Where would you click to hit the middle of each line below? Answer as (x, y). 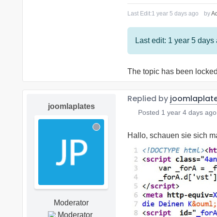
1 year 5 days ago (175, 13)
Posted (148, 112)
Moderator (71, 202)
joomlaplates (71, 106)
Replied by (149, 98)
